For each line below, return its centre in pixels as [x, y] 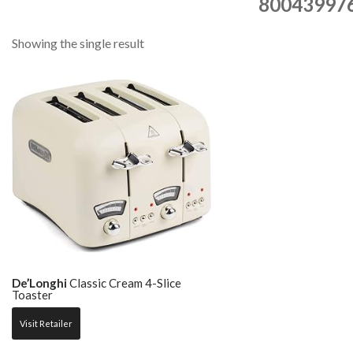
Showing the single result [78, 43]
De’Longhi [39, 283]
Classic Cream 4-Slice [124, 283]
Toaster [32, 295]
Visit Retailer [46, 323]
